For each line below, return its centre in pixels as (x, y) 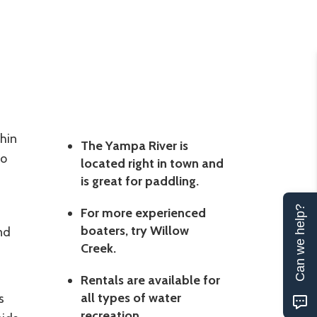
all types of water (131, 298)
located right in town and (152, 163)
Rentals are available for (150, 280)
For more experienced (143, 213)
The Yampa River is (134, 145)
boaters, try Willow (134, 230)
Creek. (98, 248)
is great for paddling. (139, 181)
